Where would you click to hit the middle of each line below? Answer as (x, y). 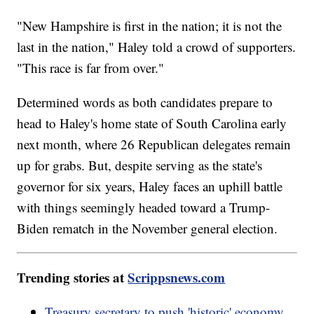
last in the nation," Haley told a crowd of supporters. (157, 46)
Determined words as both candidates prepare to (145, 102)
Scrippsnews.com (177, 277)
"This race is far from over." (91, 67)
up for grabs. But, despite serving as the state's (140, 165)
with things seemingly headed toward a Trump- (144, 207)
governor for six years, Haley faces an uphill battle (150, 186)
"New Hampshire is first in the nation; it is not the (150, 25)
